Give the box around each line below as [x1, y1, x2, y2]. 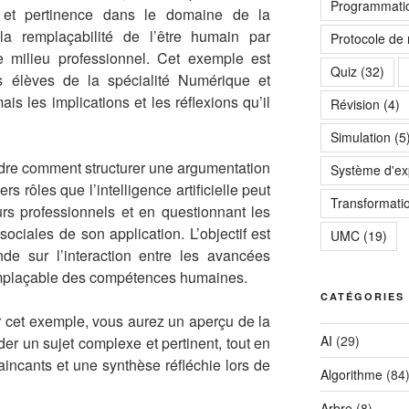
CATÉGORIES [320, 289, 404, 304]
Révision [330, 95, 380, 114]
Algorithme [320, 365, 383, 384]
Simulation [330, 128, 391, 147]
